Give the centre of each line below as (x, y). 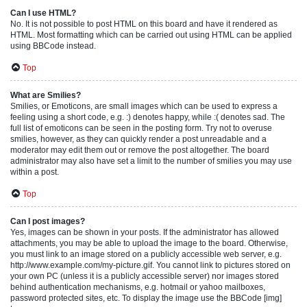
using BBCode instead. (53, 46)
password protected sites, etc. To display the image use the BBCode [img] (146, 298)
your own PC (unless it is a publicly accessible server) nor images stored (145, 276)
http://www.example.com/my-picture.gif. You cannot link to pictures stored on (150, 265)
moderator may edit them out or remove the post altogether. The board (140, 150)
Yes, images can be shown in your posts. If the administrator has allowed (145, 232)
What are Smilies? (46, 95)
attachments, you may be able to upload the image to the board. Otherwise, (149, 243)
